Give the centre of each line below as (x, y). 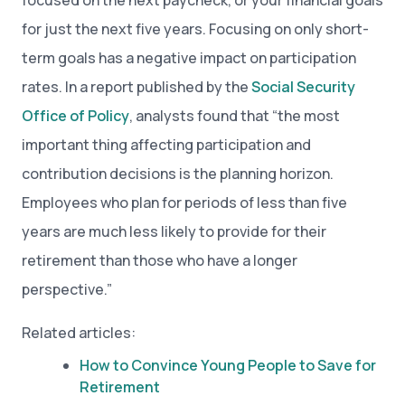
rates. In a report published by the (137, 87)
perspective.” (67, 289)
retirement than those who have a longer (160, 260)
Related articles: (79, 333)
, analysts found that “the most (235, 116)
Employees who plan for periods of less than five (184, 202)
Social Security (303, 87)
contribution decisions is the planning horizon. (178, 174)
